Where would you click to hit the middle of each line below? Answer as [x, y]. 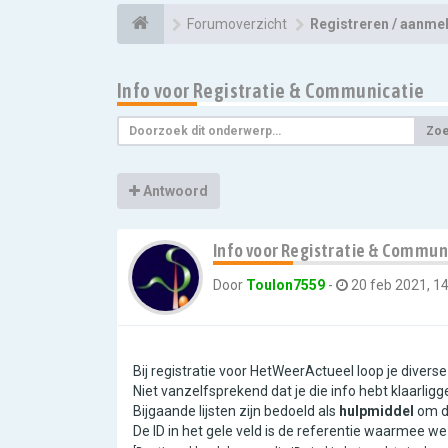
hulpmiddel [376, 411]
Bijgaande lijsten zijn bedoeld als [236, 411]
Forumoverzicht [237, 24]
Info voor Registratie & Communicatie [271, 90]
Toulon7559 [285, 285]
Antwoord [174, 191]
